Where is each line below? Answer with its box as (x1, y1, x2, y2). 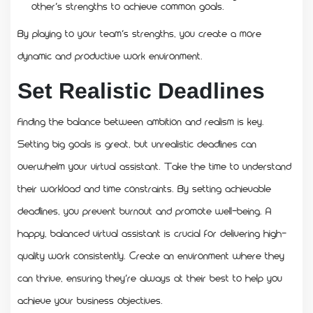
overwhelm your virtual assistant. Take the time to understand (17, 159, 291, 172)
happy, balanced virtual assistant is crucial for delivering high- (17, 226, 286, 239)
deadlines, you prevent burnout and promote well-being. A (17, 203, 271, 217)
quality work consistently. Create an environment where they (17, 248, 284, 261)
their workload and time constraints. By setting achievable (17, 181, 271, 194)
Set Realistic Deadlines (17, 78, 265, 103)
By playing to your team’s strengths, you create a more (17, 26, 261, 39)
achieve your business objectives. (17, 293, 163, 306)
